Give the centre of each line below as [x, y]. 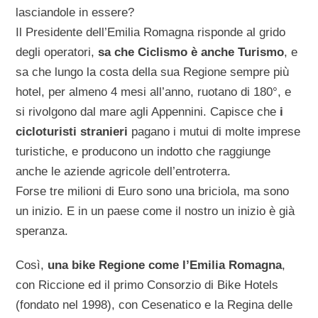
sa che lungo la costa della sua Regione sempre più [153, 72]
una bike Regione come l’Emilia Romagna [163, 265]
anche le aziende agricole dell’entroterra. [124, 171]
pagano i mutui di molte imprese [216, 131]
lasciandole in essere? [75, 12]
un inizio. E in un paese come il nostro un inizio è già [155, 211]
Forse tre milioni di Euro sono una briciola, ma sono [153, 191]
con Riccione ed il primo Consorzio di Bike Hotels [147, 285]
